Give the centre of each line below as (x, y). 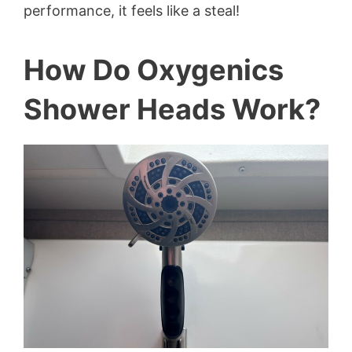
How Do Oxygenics (154, 70)
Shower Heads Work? (172, 110)
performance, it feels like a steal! (132, 11)
